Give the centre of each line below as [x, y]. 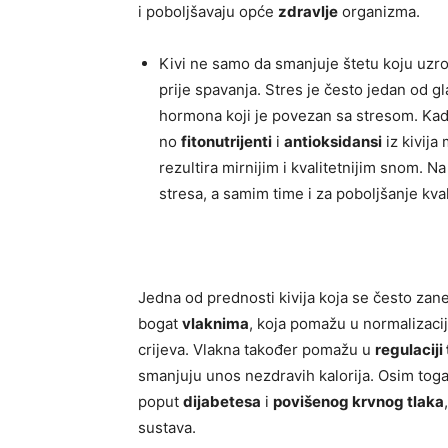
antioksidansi [333, 142]
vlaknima [215, 324]
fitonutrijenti [226, 142]
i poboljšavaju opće [208, 12]
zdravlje [308, 12]
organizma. [379, 12]
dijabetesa [222, 402]
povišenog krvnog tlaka [358, 402]
